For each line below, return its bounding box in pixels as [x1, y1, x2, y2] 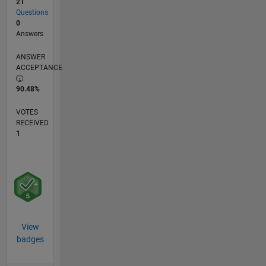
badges [16, 235, 44, 245]
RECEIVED [15, 119, 49, 128]
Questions [15, 8, 48, 17]
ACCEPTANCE [15, 64, 62, 72]
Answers [15, 30, 43, 39]
